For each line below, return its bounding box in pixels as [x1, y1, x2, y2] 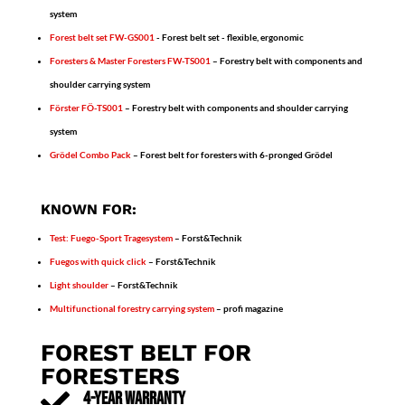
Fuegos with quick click [49, 256, 146, 268]
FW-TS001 [166, 55, 211, 67]
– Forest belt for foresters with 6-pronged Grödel [130, 149, 333, 161]
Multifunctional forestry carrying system [49, 303, 214, 315]
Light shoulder [49, 279, 108, 291]
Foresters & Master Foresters [49, 55, 167, 67]
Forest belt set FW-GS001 [49, 32, 155, 43]
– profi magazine [213, 303, 283, 315]
